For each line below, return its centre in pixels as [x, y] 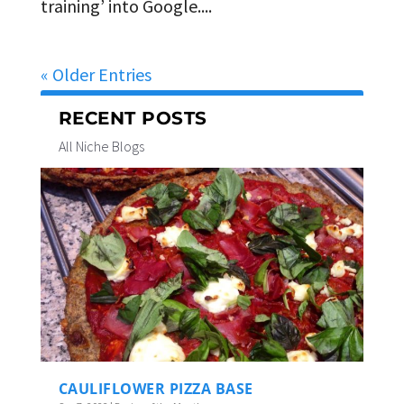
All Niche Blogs [101, 146]
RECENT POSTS [133, 118]
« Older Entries [96, 74]
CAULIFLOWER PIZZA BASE [156, 388]
